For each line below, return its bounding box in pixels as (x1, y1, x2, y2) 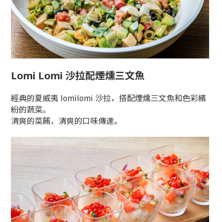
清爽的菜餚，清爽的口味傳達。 (11, 115, 122, 127)
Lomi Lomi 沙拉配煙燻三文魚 (11, 69, 145, 83)
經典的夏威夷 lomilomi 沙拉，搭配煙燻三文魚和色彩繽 (11, 93, 207, 104)
